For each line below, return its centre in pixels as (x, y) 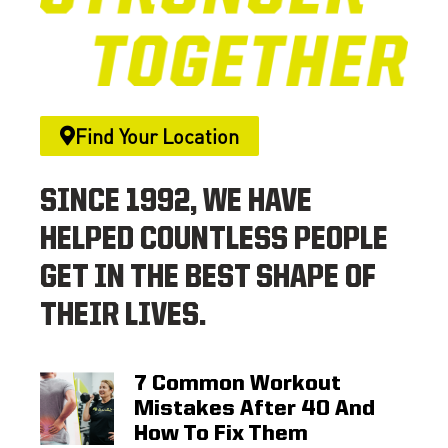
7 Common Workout (237, 384)
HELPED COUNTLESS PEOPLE (214, 240)
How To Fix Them (220, 434)
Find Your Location (157, 135)
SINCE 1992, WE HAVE (176, 202)
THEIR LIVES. (123, 316)
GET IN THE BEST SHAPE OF (208, 278)
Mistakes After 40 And (254, 409)
